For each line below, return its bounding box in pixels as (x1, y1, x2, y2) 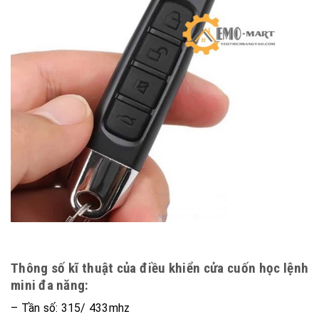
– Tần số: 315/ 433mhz (11, 301, 130, 315)
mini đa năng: (11, 276, 89, 293)
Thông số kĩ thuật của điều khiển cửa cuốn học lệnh (11, 259, 308, 276)
